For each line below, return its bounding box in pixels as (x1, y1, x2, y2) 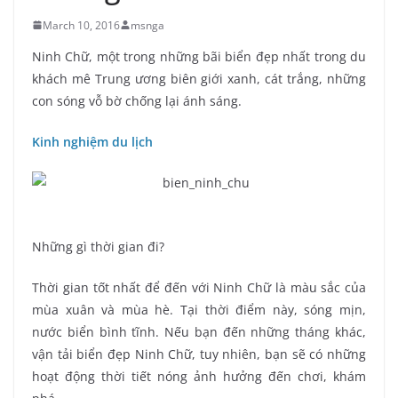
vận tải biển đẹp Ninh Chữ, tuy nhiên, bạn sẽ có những (32, 346, 366, 363)
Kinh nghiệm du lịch (32, 132, 153, 150)
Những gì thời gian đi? (32, 238, 164, 256)
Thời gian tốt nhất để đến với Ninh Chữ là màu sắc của (32, 279, 366, 297)
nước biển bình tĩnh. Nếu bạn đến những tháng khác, (32, 323, 366, 341)
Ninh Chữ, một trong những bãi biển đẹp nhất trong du (32, 47, 366, 65)
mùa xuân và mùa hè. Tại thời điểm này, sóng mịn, (32, 301, 366, 319)
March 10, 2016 (43, 17, 120, 33)
